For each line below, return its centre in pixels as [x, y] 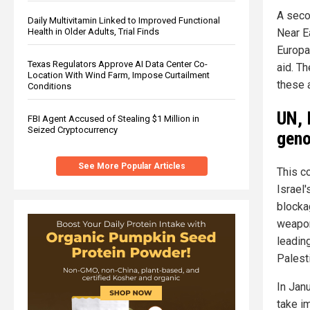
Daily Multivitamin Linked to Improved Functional [124, 20]
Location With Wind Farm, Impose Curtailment [119, 75]
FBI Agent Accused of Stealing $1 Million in [113, 118]
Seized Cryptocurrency [73, 129]
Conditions [49, 86]
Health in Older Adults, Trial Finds [93, 31]
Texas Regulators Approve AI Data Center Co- [118, 64]
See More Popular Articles [131, 166]
